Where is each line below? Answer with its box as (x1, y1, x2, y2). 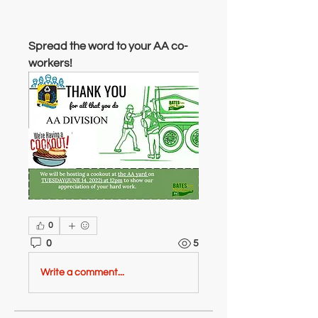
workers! (28, 57, 72, 69)
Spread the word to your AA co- (28, 40, 188, 52)
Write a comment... (40, 267, 124, 278)
